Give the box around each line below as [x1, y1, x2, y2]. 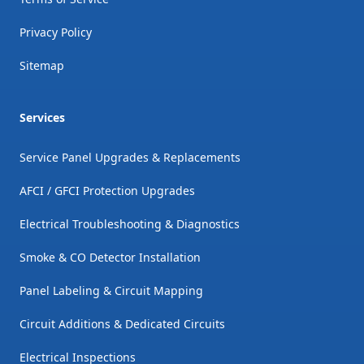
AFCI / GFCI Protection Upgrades [19, 183, 195, 199]
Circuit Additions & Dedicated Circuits [19, 316, 225, 332]
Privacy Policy [19, 24, 92, 41]
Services [19, 110, 65, 126]
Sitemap [19, 58, 64, 74]
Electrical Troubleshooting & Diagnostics [19, 216, 240, 232]
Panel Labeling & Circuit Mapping [19, 283, 203, 299]
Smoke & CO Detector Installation [19, 249, 201, 266]
